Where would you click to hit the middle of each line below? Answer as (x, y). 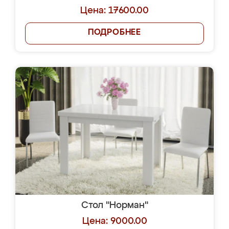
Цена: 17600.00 (114, 11)
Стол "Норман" (114, 205)
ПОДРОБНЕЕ (114, 33)
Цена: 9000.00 (114, 221)
